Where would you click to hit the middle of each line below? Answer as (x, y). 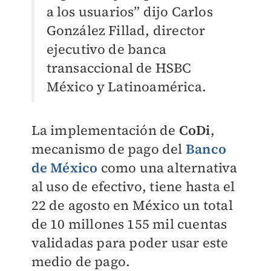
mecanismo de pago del (108, 149)
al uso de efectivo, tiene (107, 187)
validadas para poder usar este (130, 243)
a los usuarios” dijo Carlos (129, 12)
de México (64, 168)
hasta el (210, 187)
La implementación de (105, 130)
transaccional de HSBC (119, 68)
